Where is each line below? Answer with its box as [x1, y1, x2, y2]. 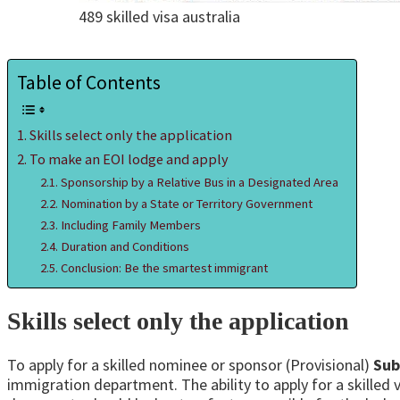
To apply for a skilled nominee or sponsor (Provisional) [7, 354, 373, 375]
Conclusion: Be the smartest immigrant [60, 260, 268, 277]
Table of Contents [17, 71, 161, 96]
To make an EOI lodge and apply [29, 150, 229, 169]
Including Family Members [60, 217, 201, 234]
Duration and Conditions [60, 238, 189, 255]
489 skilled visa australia [79, 6, 240, 28]
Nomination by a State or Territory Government [60, 196, 312, 212]
